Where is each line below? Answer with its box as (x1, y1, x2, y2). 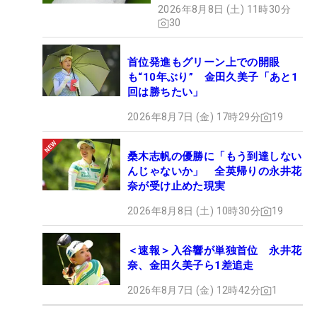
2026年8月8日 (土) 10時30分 (127, 205, 260, 217)
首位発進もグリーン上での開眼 (127, 56, 280, 69)
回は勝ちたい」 (127, 86, 204, 99)
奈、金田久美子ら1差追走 (127, 259, 254, 272)
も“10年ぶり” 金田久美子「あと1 (127, 71, 299, 84)
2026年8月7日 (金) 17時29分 (127, 111, 260, 123)
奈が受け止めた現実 (127, 180, 226, 193)
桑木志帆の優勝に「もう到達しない (127, 150, 302, 163)
